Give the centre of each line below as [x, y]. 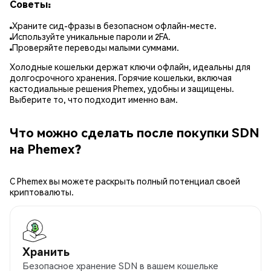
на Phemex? [45, 148]
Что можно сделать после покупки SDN [135, 132]
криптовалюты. [42, 192]
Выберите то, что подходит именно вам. [94, 100]
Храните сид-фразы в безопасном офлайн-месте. [114, 26]
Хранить [46, 252]
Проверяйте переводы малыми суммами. [96, 47]
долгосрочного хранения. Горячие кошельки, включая [121, 78]
